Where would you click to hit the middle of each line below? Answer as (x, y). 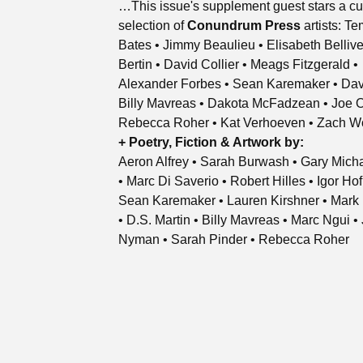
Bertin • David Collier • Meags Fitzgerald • (238, 64)
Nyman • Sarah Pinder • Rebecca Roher (234, 239)
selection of (153, 26)
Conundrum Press (244, 26)
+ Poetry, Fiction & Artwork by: (211, 142)
